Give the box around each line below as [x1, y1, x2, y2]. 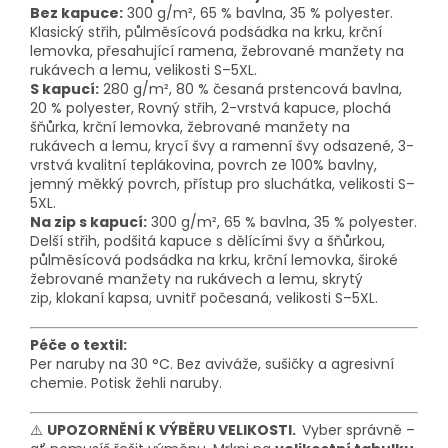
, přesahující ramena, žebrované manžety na [90, 41, 404, 62]
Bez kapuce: [30, 3, 123, 24]
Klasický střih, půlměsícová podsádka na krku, [30, 22, 349, 43]
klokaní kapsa [56, 288, 149, 309]
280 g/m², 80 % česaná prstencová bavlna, [99, 79, 402, 100]
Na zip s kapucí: [30, 212, 147, 233]
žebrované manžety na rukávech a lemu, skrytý [30, 269, 363, 290]
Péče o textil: [30, 335, 127, 356]
